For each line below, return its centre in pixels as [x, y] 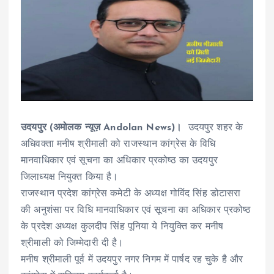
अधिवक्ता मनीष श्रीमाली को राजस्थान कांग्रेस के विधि [118, 144]
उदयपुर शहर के [216, 128]
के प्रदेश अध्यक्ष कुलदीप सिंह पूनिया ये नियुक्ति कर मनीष [122, 227]
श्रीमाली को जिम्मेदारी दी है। [74, 243]
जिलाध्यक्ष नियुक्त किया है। [71, 177]
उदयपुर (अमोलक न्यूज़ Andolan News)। [105, 128]
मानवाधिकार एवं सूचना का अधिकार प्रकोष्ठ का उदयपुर [119, 161]
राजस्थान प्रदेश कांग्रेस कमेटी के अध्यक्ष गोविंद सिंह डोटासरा [131, 194]
